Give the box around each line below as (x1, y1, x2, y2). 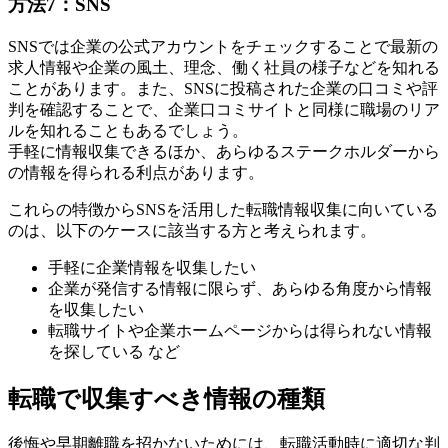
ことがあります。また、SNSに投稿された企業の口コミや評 (8, 79, 438, 97)
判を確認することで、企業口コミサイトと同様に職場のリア (8, 100, 440, 118)
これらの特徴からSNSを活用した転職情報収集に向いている (8, 200, 438, 218)
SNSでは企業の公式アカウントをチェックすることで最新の (8, 37, 438, 55)
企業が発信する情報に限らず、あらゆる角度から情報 (48, 279, 432, 297)
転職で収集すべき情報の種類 (8, 385, 325, 412)
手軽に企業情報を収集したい (48, 258, 256, 276)
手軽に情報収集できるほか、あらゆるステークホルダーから (8, 142, 440, 160)
